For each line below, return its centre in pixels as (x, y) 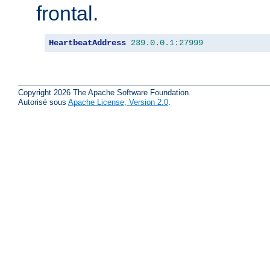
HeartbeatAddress (87, 43)
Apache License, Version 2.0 (118, 102)
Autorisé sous (43, 102)
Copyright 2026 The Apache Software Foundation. (105, 92)
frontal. (67, 14)
